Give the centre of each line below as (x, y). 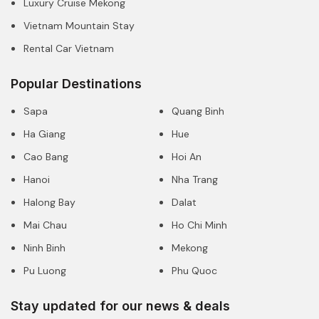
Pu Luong (45, 270)
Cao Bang (46, 156)
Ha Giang (45, 134)
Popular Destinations (76, 83)
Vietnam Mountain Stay (79, 25)
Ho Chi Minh (199, 225)
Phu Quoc (194, 270)
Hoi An (187, 156)
